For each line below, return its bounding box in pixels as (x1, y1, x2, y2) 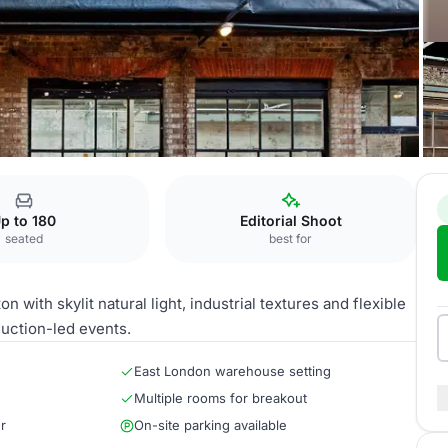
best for (269, 231, 313, 246)
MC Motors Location (15, 174, 140, 190)
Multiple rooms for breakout (134, 390, 307, 406)
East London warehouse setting (134, 363, 331, 379)
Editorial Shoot (239, 212, 342, 229)
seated (4, 231, 43, 246)
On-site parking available (134, 417, 287, 433)
